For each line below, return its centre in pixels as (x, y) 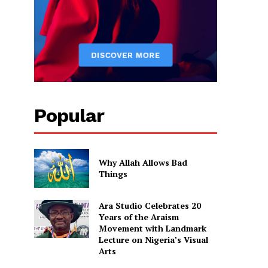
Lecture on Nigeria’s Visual (153, 239)
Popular (69, 116)
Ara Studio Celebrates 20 (150, 205)
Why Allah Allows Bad (143, 163)
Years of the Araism (138, 217)
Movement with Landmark (152, 228)
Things (113, 174)
